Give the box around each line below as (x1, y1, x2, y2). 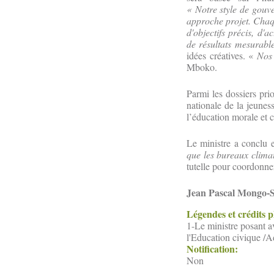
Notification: (187, 242, 241, 256)
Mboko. (187, 61, 217, 73)
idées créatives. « (187, 49, 257, 62)
